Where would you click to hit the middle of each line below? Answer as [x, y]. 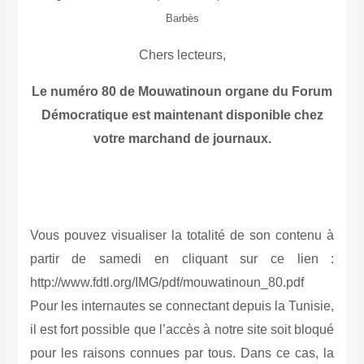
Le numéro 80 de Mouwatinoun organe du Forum [182, 92]
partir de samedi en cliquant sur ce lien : [182, 259]
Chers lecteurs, [182, 55]
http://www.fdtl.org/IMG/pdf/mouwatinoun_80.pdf [167, 283]
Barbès [182, 19]
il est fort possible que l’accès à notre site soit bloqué [182, 330]
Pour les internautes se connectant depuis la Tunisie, [182, 306]
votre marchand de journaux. [182, 139]
